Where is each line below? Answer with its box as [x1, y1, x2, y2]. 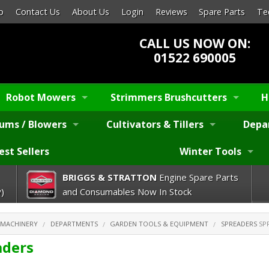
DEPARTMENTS [50, 219, 98, 229]
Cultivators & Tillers [106, 118, 204, 131]
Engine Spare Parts [156, 171, 238, 183]
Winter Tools [180, 145, 242, 159]
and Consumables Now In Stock [62, 185, 192, 198]
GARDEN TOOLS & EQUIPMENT [110, 219, 208, 229]
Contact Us [16, 6, 61, 18]
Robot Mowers [6, 91, 76, 104]
